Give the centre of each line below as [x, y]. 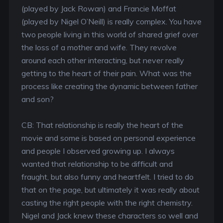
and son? [37, 99]
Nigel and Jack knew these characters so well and [110, 216]
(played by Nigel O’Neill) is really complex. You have [111, 21]
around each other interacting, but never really [103, 60]
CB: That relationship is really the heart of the [102, 125]
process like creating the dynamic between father [109, 86]
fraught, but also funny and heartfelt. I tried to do [107, 177]
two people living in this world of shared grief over [110, 34]
